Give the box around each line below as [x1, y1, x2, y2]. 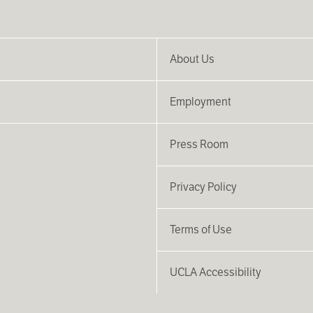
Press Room [170, 136, 228, 152]
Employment [170, 94, 231, 109]
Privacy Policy [170, 179, 237, 194]
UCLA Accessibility [170, 264, 261, 279]
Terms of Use [170, 221, 232, 237]
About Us [170, 51, 214, 66]
